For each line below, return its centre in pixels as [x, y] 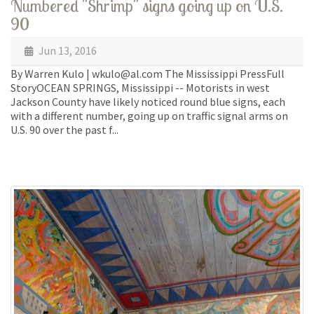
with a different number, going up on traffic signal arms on [149, 115]
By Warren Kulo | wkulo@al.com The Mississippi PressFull [148, 73]
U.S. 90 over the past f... [64, 129]
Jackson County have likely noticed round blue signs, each [148, 101]
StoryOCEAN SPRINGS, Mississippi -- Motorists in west [140, 87]
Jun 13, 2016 [67, 50]
